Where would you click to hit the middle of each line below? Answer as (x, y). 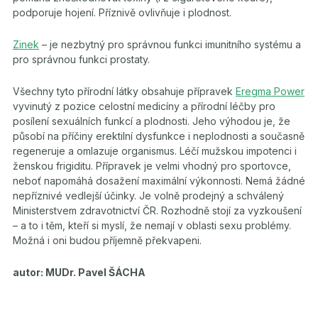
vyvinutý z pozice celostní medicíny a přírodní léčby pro (144, 106)
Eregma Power (270, 91)
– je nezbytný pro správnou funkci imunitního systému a (170, 44)
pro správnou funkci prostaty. (81, 59)
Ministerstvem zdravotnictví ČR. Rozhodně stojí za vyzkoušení (157, 210)
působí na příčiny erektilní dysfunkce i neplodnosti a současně (159, 136)
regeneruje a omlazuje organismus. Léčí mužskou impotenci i (155, 150)
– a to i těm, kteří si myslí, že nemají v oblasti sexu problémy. (152, 225)
